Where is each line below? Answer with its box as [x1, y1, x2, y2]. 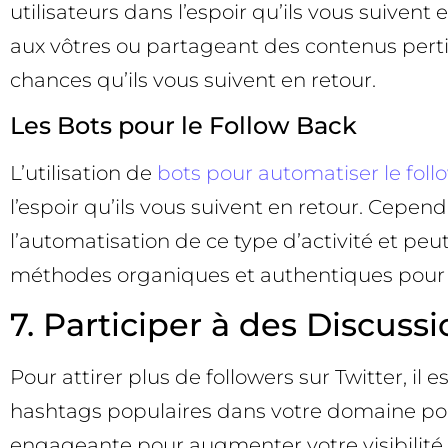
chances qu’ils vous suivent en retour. [10, 68, 376, 93]
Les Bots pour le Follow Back [10, 110, 357, 140]
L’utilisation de [10, 160, 157, 185]
